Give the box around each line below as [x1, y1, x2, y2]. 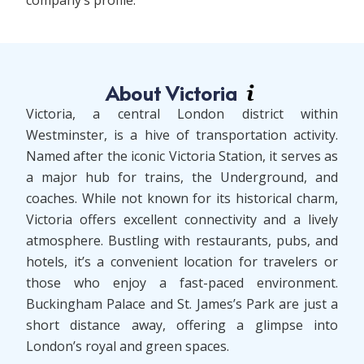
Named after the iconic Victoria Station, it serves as [26, 147, 338, 166]
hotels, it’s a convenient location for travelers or [26, 253, 338, 271]
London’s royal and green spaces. [26, 337, 229, 356]
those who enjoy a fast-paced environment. [26, 274, 338, 292]
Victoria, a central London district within [26, 105, 338, 123]
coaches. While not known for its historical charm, [26, 189, 338, 208]
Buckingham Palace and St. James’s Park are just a [26, 295, 338, 314]
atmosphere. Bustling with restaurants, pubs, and [26, 232, 338, 250]
